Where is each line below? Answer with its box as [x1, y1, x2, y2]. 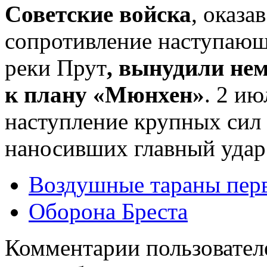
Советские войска [5, 1, 191, 27]
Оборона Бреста [29, 198, 188, 225]
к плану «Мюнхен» [5, 82, 204, 108]
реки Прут [5, 55, 107, 81]
